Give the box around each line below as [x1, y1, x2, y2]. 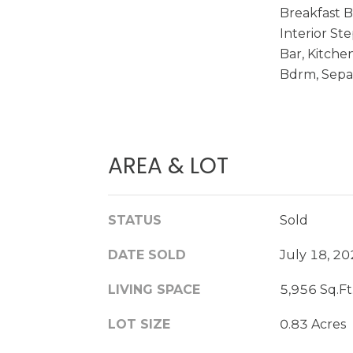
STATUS [108, 212, 162, 228]
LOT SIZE [108, 316, 170, 332]
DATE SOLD [108, 247, 186, 262]
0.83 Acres [279, 316, 346, 332]
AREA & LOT [108, 150, 229, 181]
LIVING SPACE [108, 281, 200, 297]
